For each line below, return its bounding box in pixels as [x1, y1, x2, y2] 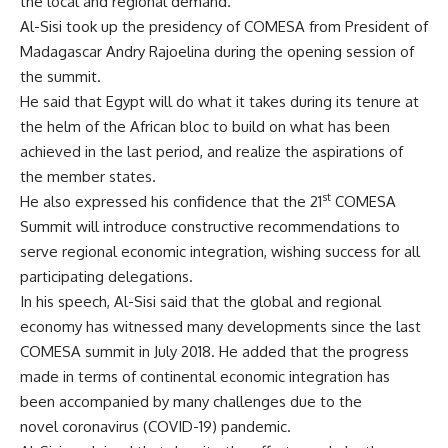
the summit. [20, 67, 101, 86]
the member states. [20, 167, 156, 186]
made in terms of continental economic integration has [20, 367, 390, 386]
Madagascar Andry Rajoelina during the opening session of [20, 42, 414, 61]
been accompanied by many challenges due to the [20, 392, 362, 411]
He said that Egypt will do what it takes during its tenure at [20, 92, 419, 111]
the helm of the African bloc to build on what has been [20, 117, 390, 136]
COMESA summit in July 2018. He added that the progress [20, 342, 409, 361]
